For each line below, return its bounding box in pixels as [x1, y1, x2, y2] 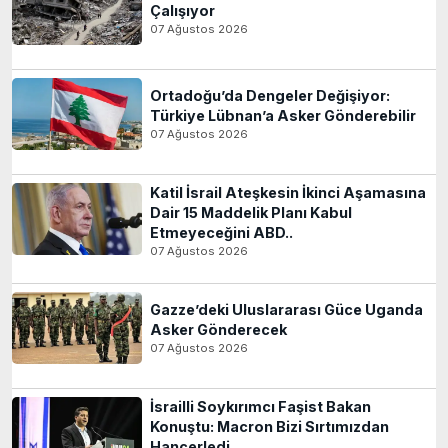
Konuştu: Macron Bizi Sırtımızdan [150, 417, 389, 435]
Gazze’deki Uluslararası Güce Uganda [150, 300, 423, 318]
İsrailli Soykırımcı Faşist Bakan [150, 397, 371, 415]
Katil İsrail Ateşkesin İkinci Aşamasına [150, 183, 426, 201]
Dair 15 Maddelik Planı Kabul [150, 203, 352, 221]
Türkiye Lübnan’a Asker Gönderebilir [150, 106, 416, 124]
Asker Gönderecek [150, 320, 287, 338]
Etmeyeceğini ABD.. [150, 223, 293, 241]
